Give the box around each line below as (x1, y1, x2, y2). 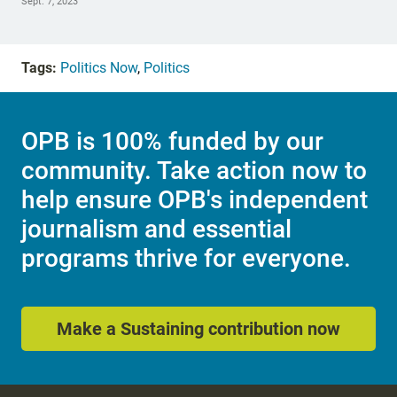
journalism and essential (21, 214, 292, 244)
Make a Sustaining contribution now (57, 317, 340, 339)
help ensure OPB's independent (21, 184, 368, 214)
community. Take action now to (21, 155, 367, 185)
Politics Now (60, 59, 137, 77)
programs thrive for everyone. (21, 243, 351, 273)
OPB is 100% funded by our (21, 126, 323, 156)
